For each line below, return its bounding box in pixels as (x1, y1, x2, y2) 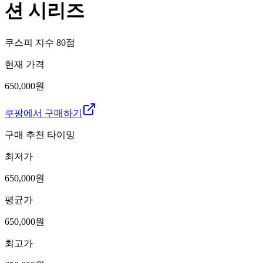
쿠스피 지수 (5, 37, 56, 48)
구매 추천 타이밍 (5, 129, 75, 140)
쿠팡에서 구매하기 (5, 107, 82, 118)
